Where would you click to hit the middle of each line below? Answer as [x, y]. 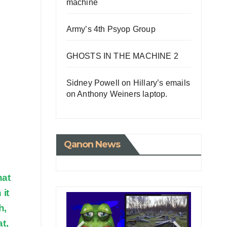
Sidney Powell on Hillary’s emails [128, 83]
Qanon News [92, 144]
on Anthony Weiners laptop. [117, 94]
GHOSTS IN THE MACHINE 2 [122, 56]
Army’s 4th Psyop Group [111, 29]
